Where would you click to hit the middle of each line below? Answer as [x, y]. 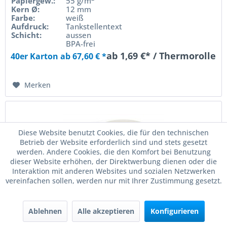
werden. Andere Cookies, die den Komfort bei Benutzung [113, 152]
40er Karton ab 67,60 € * [59, 56]
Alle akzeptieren [106, 211]
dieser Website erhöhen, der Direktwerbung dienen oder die [113, 161]
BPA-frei [81, 43]
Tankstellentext [94, 26]
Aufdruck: [30, 26]
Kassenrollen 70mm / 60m [102, 202]
